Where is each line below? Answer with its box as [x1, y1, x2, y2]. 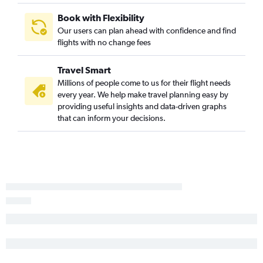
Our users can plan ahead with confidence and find [58, 26, 236, 36]
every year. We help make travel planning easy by [58, 90, 228, 100]
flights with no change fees [58, 38, 151, 48]
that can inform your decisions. [58, 113, 166, 123]
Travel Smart [58, 65, 111, 76]
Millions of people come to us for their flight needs [58, 78, 231, 88]
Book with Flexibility [58, 12, 144, 23]
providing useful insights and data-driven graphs [58, 102, 227, 112]
